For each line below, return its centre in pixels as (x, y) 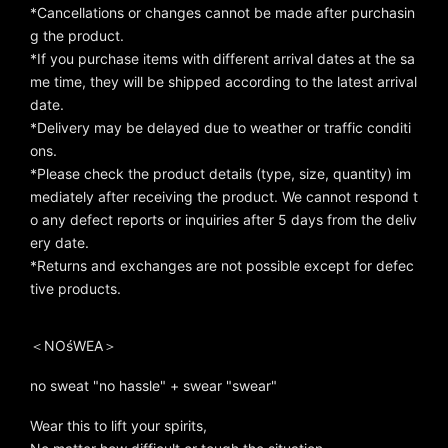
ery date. (59, 243)
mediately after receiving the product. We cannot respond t (224, 197)
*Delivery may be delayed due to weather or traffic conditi (220, 128)
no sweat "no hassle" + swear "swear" (153, 386)
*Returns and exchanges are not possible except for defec (222, 266)
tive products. (75, 289)
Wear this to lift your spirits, (118, 426)
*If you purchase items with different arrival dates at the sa (222, 59)
